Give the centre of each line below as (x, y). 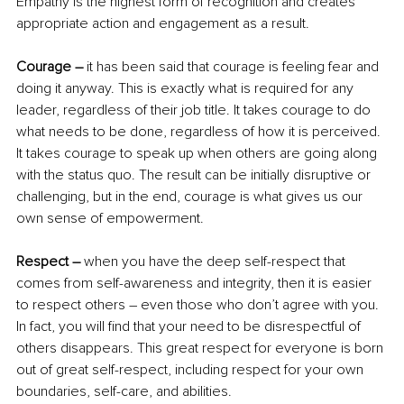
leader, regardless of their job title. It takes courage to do (195, 110)
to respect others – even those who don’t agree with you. (199, 305)
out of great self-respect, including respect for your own (192, 370)
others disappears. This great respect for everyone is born (202, 349)
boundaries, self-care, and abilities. (124, 392)
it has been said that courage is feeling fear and (233, 67)
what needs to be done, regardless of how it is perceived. (200, 132)
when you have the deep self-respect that (215, 262)
